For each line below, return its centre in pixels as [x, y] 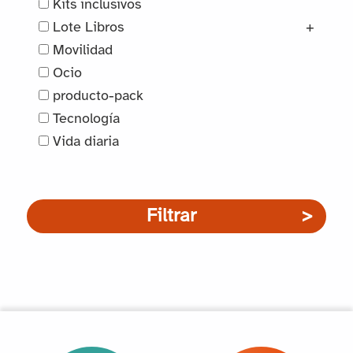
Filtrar [171, 217]
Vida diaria [84, 143]
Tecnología [85, 120]
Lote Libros [87, 28]
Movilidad [81, 51]
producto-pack [97, 97]
